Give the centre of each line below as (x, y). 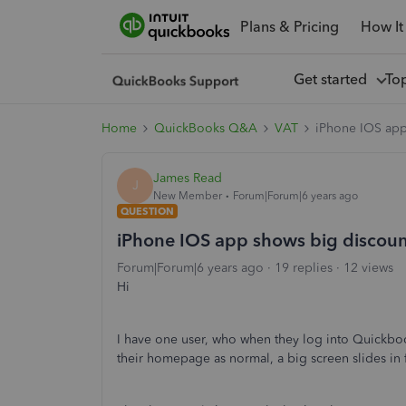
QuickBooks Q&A (206, 128)
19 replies (304, 268)
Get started (333, 79)
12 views (368, 268)
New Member (188, 195)
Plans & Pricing (289, 26)
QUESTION (147, 211)
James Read (188, 178)
